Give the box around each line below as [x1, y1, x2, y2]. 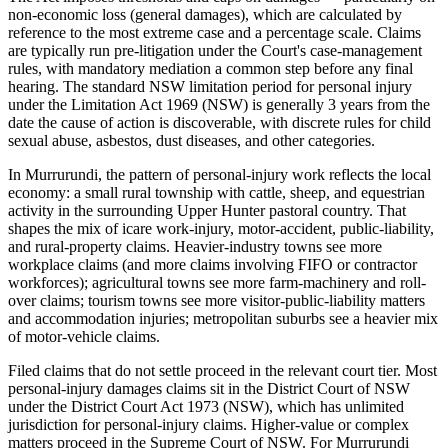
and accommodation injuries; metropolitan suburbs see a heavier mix [8, 309, 438, 327]
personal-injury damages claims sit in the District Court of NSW [8, 379, 410, 397]
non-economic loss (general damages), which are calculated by [8, 5, 402, 23]
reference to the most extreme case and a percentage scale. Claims [8, 23, 421, 41]
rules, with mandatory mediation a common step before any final [8, 59, 413, 77]
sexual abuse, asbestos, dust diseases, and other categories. [8, 131, 375, 149]
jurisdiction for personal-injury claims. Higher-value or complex [8, 415, 409, 433]
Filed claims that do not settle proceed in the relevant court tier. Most [8, 361, 437, 379]
